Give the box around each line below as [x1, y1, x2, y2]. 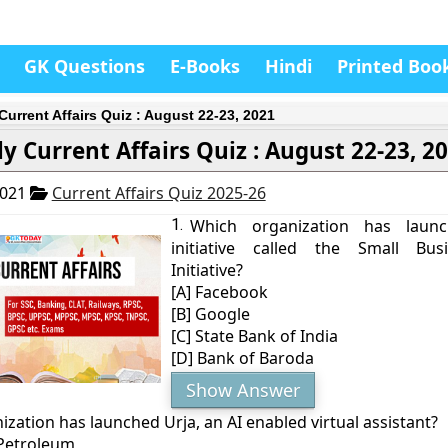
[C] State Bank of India [171, 325, 339, 347]
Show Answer [186, 378, 301, 402]
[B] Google [171, 303, 251, 325]
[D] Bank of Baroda [171, 347, 315, 369]
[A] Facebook [171, 281, 269, 303]
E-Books [170, 54, 240, 78]
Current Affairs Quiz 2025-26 [51, 182, 266, 204]
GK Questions [24, 54, 145, 78]
